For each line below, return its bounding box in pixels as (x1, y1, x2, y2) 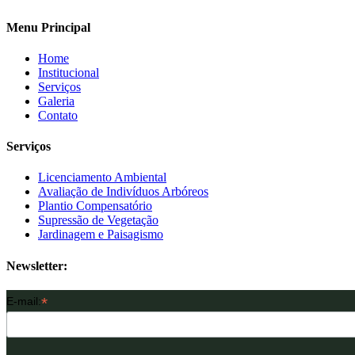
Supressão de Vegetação (38, 213, 158, 227)
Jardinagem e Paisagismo (38, 227, 163, 242)
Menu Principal (6, 20, 90, 34)
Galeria (38, 94, 74, 108)
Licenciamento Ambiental (38, 170, 166, 185)
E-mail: (6, 294, 41, 307)
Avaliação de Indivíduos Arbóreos (38, 185, 208, 199)
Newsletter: (6, 258, 67, 273)
